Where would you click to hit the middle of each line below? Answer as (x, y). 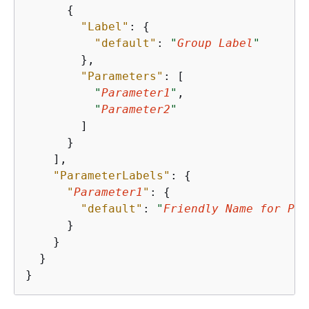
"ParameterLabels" (112, 175)
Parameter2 (136, 109)
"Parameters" (122, 76)
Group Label (215, 43)
